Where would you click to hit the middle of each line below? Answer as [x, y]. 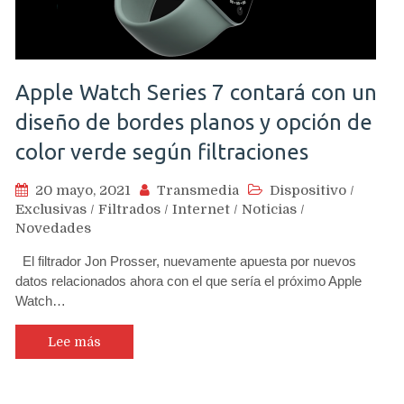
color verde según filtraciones [162, 151]
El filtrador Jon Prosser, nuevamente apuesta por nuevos [186, 261]
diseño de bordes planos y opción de [194, 122]
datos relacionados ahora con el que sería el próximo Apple [188, 280]
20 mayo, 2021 [83, 190]
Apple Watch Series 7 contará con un [196, 92]
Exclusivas [51, 209]
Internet [201, 209]
